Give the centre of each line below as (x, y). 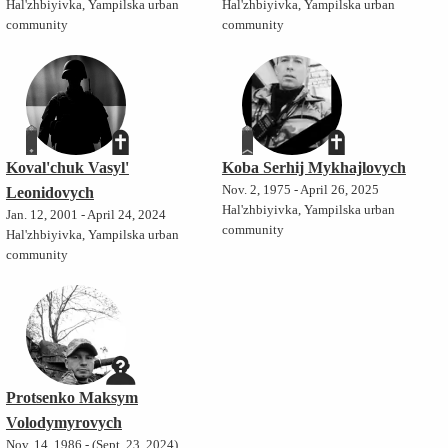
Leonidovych (49, 193)
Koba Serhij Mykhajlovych (313, 168)
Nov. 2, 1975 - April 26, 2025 (300, 190)
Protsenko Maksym (71, 398)
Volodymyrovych (63, 423)
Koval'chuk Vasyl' (67, 168)
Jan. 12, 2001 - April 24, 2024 (85, 215)
